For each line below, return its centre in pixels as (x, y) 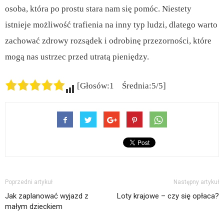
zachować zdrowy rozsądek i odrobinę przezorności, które (108, 40)
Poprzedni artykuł (29, 182)
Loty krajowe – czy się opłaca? (168, 196)
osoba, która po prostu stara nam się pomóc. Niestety (98, 8)
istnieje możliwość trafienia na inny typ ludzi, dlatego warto (111, 24)
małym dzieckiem (34, 206)
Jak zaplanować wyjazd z (47, 196)
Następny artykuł (196, 182)
